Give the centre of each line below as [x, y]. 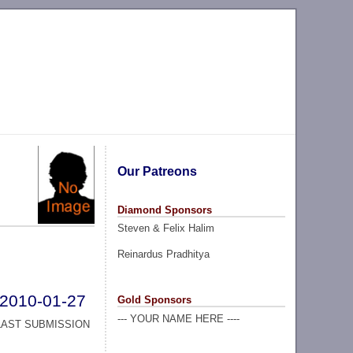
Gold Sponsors [154, 299]
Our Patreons [157, 171]
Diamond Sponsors [164, 210]
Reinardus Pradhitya [163, 254]
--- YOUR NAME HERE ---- [178, 318]
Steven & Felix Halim [165, 229]
